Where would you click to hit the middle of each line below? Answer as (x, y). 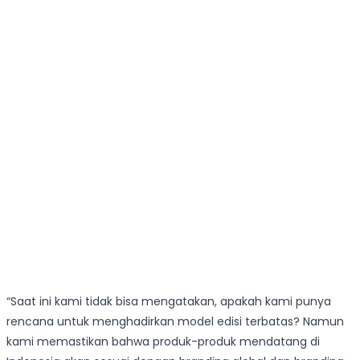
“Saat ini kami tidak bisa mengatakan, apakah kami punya (169, 302)
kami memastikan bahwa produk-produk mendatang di (163, 342)
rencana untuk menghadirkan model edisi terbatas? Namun (175, 322)
